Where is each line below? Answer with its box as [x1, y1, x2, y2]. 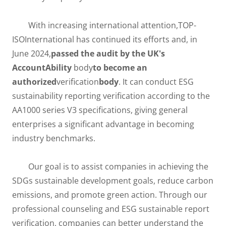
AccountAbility [12, 62, 72, 73]
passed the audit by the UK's [51, 48, 165, 59]
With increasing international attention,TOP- [12, 20, 196, 31]
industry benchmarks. [12, 133, 95, 144]
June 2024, [12, 48, 51, 59]
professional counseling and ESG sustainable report [12, 203, 209, 214]
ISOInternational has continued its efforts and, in [12, 34, 197, 45]
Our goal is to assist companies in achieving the [12, 161, 208, 172]
